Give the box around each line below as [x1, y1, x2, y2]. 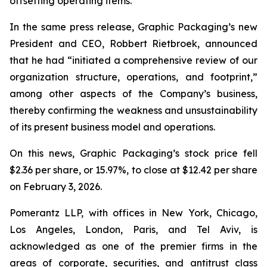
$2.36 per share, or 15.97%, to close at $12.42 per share [10, 164, 257, 176]
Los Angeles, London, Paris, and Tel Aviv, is [10, 223, 257, 235]
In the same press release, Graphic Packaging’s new [10, 21, 257, 33]
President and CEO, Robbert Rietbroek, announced [10, 38, 257, 49]
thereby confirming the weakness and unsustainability [10, 104, 257, 116]
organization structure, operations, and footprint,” [10, 71, 257, 83]
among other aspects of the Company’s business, [10, 88, 257, 100]
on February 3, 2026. [10, 181, 102, 193]
